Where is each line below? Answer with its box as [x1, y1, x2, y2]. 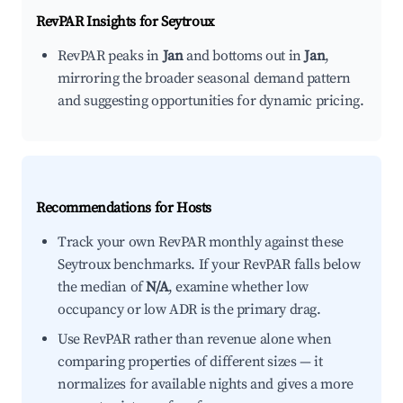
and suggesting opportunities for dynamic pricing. [58, 92, 364, 110]
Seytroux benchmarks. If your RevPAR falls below [58, 255, 361, 273]
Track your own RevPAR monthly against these [58, 233, 344, 251]
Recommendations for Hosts [36, 199, 211, 217]
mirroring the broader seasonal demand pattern [58, 69, 352, 87]
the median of [58, 278, 147, 296]
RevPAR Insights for [36, 13, 161, 31]
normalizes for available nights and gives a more [58, 375, 354, 393]
